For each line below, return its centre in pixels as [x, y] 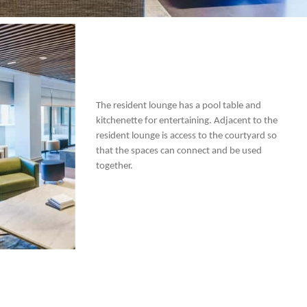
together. [114, 167]
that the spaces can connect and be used [179, 151]
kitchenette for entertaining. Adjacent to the [186, 121]
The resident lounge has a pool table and [178, 106]
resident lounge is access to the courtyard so [186, 136]
